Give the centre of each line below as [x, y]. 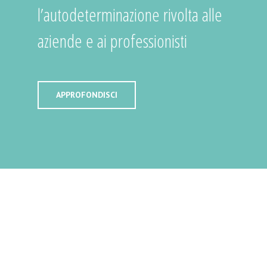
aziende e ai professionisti [112, 41]
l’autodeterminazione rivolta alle [130, 15]
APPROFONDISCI [86, 95]
